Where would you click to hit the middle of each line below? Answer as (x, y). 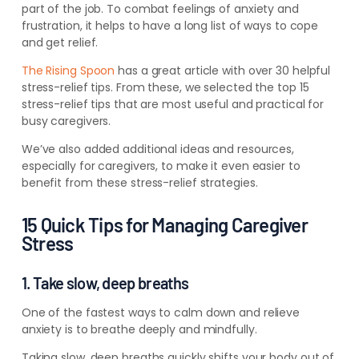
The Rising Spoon (68, 71)
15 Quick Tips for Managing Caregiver (164, 225)
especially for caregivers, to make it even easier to (161, 166)
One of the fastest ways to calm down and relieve (161, 313)
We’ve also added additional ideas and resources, (158, 149)
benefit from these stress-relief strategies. (139, 183)
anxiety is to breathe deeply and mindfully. (139, 330)
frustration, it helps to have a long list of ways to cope (170, 26)
